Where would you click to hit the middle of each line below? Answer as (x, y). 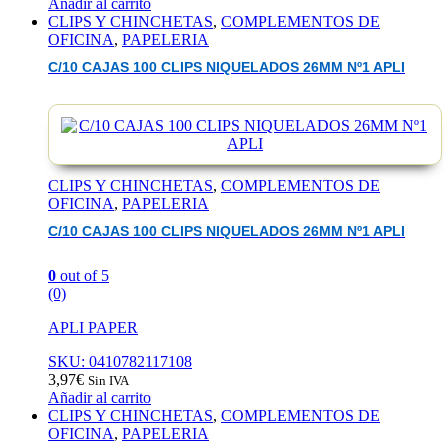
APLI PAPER (93, 328)
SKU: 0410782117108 (120, 362)
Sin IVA (108, 381)
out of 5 (82, 276)
